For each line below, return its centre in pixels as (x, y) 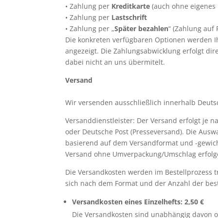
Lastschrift (129, 17)
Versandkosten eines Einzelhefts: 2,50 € (138, 202)
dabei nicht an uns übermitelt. (115, 62)
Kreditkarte (131, 6)
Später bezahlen (142, 28)
